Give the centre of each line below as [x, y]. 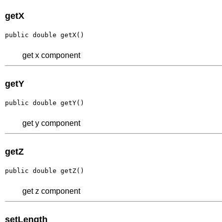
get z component [51, 191]
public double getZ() [45, 170]
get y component [51, 123]
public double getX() [45, 35]
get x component [51, 55]
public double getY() [45, 103]
